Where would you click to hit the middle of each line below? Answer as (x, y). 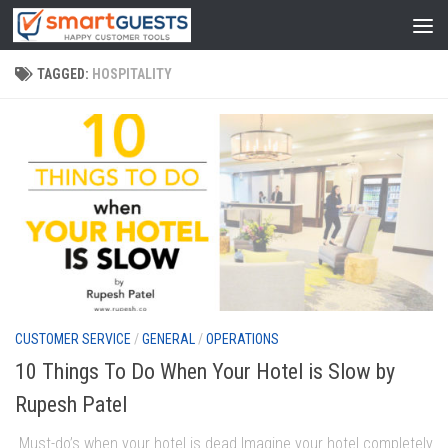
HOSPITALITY (132, 74)
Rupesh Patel (71, 405)
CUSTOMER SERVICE (73, 338)
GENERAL (168, 338)
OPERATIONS (242, 338)
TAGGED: (64, 74)
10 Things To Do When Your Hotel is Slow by (205, 372)
